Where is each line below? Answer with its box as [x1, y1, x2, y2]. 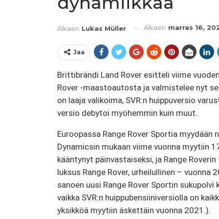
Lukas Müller [82, 24, 126, 32]
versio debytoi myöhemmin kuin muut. [57, 108, 197, 118]
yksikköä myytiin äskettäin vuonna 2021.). [57, 205, 211, 215]
